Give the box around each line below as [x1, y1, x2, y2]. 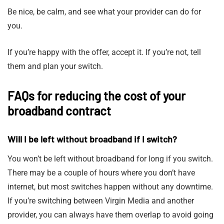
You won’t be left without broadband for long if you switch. [7, 154, 213, 164]
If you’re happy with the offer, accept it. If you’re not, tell [7, 47, 201, 57]
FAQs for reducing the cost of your [7, 88, 185, 103]
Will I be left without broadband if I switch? [7, 133, 177, 145]
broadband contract [7, 103, 111, 118]
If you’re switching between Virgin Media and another [7, 196, 194, 206]
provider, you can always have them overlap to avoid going [7, 210, 213, 220]
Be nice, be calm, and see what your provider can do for [7, 7, 201, 17]
